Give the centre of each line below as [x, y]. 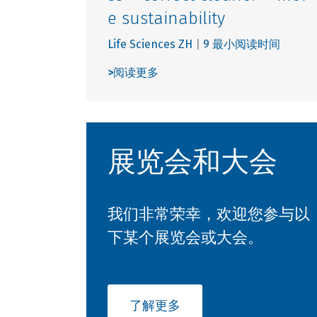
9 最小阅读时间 [242, 44]
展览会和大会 [192, 162]
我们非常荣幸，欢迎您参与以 [209, 214]
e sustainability [166, 18]
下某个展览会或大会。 [185, 237]
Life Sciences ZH [150, 44]
